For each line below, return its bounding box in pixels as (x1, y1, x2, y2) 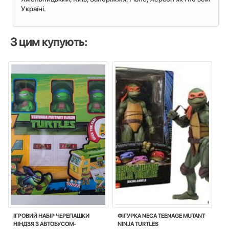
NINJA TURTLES (117, 221, 158, 228)
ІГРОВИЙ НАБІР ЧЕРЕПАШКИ (13, 213, 89, 220)
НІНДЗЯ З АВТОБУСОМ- (13, 221, 76, 228)
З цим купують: (10, 35, 87, 49)
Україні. (21, 5, 46, 13)
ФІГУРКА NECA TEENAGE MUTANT (117, 213, 205, 220)
